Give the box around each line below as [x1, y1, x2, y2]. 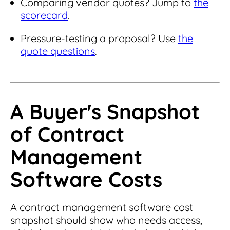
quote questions [21, 45, 95, 58]
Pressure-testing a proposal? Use [21, 32, 178, 45]
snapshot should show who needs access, [10, 214, 202, 227]
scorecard [21, 9, 68, 22]
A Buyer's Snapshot [10, 99, 200, 125]
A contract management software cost [10, 201, 193, 214]
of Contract [10, 121, 124, 147]
